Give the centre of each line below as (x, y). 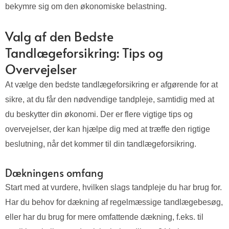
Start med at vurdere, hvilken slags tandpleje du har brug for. (113, 188)
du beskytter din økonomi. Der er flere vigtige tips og (99, 114)
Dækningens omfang (54, 173)
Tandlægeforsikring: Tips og (84, 53)
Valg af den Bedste (59, 36)
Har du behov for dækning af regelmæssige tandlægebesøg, (114, 202)
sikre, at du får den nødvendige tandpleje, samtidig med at (110, 100)
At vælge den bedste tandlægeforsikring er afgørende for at (111, 85)
